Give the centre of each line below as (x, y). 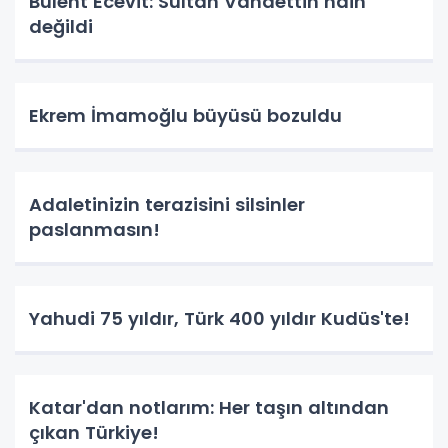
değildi (61, 26)
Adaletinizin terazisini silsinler (167, 204)
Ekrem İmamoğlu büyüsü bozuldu (185, 115)
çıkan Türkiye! (94, 432)
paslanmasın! (94, 229)
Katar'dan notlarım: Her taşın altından (209, 407)
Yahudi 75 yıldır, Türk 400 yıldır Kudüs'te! (219, 318)
